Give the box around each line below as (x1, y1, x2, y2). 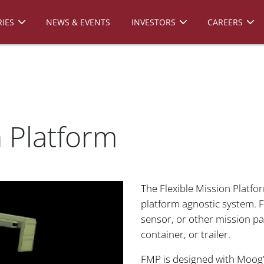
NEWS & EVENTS (46, 16, 110, 28)
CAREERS (207, 16, 243, 28)
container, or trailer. (141, 227, 230, 241)
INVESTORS (131, 16, 176, 28)
